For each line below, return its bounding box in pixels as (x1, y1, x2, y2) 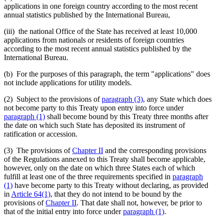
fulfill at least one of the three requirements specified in (4, 172, 172, 181)
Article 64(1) (11, 189, 50, 198)
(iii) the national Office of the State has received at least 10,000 (4, 27, 197, 35)
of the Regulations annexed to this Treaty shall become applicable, (4, 155, 205, 163)
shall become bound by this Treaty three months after (45, 112, 208, 121)
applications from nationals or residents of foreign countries (4, 35, 184, 44)
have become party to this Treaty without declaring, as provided (13, 181, 208, 189)
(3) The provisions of (4, 146, 72, 155)
